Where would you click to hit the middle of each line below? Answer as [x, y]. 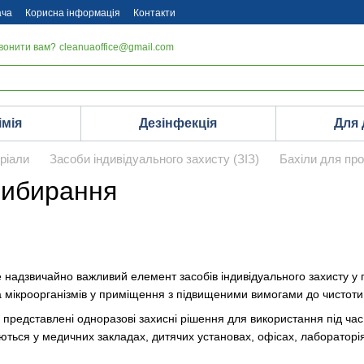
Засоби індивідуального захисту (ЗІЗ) [154, 159]
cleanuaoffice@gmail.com [117, 47]
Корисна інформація [73, 13]
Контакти [154, 13]
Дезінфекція [178, 123]
